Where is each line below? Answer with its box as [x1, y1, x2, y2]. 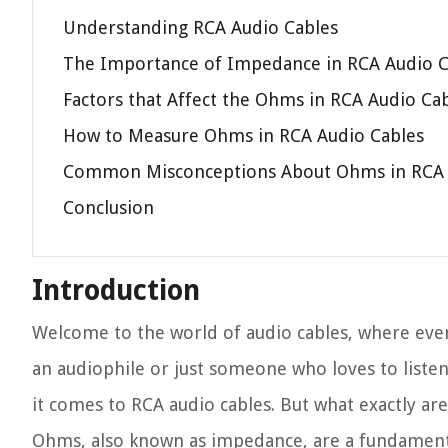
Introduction [32, 274, 200, 307]
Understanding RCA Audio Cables [63, 17, 338, 38]
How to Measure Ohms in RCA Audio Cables [63, 125, 424, 146]
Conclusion [63, 197, 154, 218]
